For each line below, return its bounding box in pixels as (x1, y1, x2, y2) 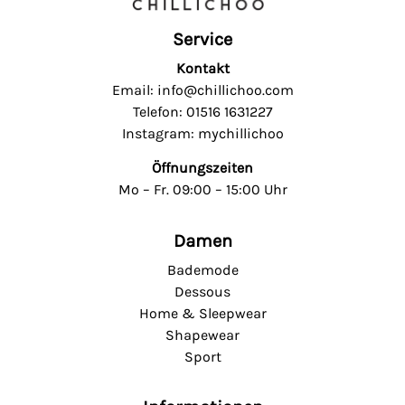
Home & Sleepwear (138, 304, 267, 322)
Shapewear (165, 325, 240, 344)
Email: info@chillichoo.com (111, 80, 294, 99)
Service (173, 28, 232, 50)
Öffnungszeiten (152, 159, 253, 177)
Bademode (166, 260, 239, 278)
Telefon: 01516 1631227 (132, 102, 273, 120)
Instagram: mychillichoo (121, 124, 284, 142)
